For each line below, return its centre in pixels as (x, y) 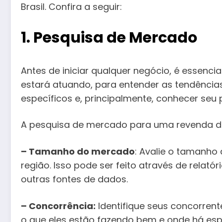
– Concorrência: (58, 206)
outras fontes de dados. (74, 179)
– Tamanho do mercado (78, 151)
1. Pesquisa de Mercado (109, 37)
